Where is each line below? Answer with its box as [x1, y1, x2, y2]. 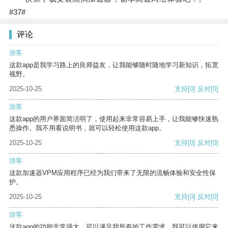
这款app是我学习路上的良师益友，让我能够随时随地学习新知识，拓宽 [9, 61, 218, 69]
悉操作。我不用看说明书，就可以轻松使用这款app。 [9, 124, 165, 132]
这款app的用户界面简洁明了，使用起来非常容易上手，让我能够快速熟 [9, 115, 218, 123]
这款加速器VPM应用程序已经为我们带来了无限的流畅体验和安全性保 [9, 169, 216, 177]
